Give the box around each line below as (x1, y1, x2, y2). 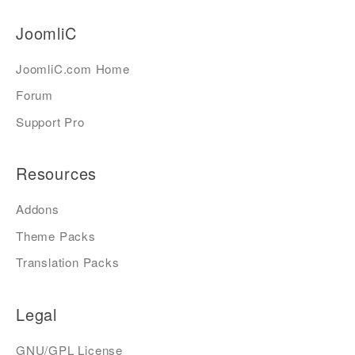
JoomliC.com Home (16, 60, 130, 77)
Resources (16, 162, 97, 185)
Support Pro (16, 113, 85, 130)
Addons (16, 200, 59, 218)
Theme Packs (16, 227, 96, 244)
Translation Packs (16, 254, 120, 271)
